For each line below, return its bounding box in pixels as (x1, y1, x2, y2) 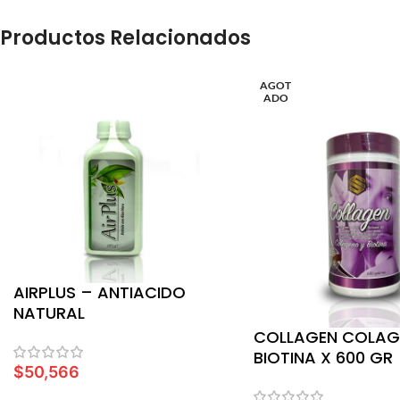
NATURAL (13, 301, 85, 324)
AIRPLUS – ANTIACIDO (13, 280, 186, 304)
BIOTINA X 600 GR (253, 346, 393, 369)
